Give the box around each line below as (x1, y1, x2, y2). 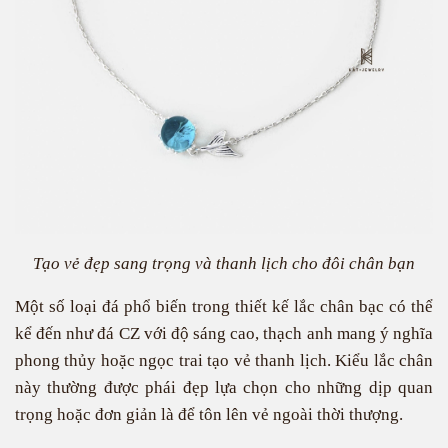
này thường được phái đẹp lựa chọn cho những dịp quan (15, 378, 433, 397)
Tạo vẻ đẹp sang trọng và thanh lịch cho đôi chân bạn (33, 254, 415, 273)
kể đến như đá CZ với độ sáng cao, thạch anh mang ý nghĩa (15, 324, 433, 343)
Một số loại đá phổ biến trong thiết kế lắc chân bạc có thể (15, 297, 433, 316)
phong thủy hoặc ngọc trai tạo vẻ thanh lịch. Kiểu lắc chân (15, 351, 433, 370)
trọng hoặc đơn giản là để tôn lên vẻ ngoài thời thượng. (15, 405, 403, 424)
